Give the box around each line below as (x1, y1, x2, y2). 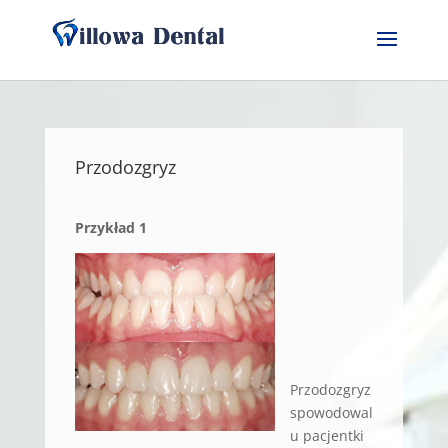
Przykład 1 (74, 218, 147, 237)
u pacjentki (289, 426, 364, 445)
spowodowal (289, 403, 373, 422)
